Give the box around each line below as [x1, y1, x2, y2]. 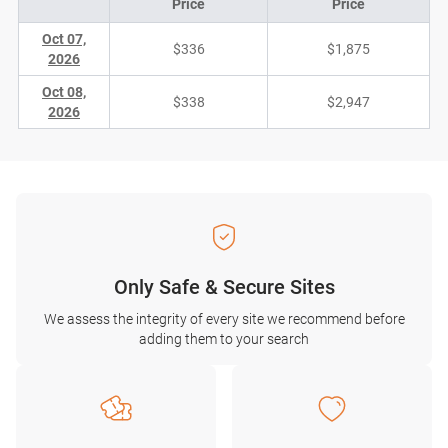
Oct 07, [42, 31, 86, 47]
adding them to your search [139, 331, 309, 347]
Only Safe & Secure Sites [113, 275, 335, 299]
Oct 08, [42, 84, 86, 100]
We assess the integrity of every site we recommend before [43, 311, 405, 327]
